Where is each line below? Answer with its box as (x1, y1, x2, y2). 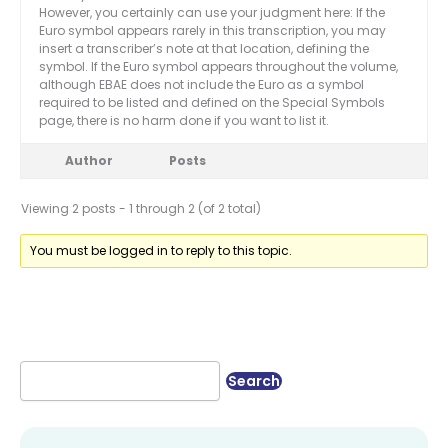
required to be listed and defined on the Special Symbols (39, 94, 385, 112)
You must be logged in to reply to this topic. (30, 242, 293, 260)
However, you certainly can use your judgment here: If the (39, 4, 385, 22)
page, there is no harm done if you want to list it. (39, 112, 329, 130)
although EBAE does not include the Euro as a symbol (39, 76, 364, 94)
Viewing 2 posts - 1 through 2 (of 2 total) (21, 200, 261, 218)
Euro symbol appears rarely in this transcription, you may (39, 22, 386, 40)
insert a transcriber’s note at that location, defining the (39, 40, 369, 58)
